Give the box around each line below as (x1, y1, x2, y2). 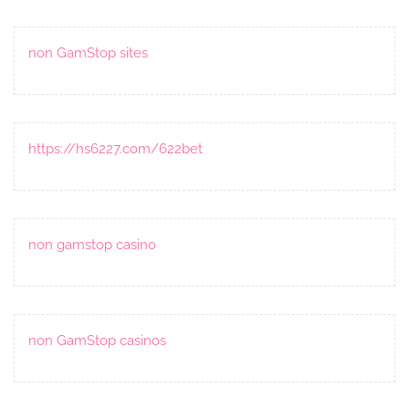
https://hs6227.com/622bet (28, 140, 203, 157)
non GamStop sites (28, 44, 148, 61)
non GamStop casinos (28, 331, 166, 349)
